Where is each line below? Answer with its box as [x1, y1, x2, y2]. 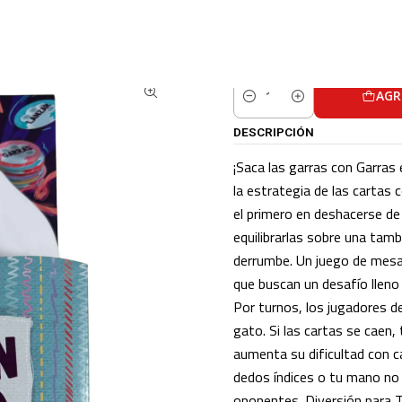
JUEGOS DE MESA [153, 9, 245, 27]
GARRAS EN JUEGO [257, 9, 356, 27]
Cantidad [233, 96, 283, 117]
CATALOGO [85, 9, 141, 27]
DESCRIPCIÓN [233, 125, 314, 139]
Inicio [46, 9, 74, 27]
